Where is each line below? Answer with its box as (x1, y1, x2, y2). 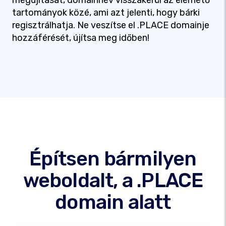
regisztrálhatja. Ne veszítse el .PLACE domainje (12, 20, 209, 31)
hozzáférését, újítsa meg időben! (12, 32, 149, 43)
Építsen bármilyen (29, 147, 197, 171)
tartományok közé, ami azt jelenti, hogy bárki (12, 7, 200, 18)
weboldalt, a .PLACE (23, 168, 203, 192)
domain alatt (55, 190, 171, 214)
